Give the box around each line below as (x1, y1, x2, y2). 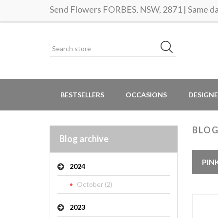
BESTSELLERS (60, 91, 104, 99)
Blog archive (59, 133, 109, 144)
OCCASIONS (126, 91, 167, 99)
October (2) (77, 180, 112, 188)
